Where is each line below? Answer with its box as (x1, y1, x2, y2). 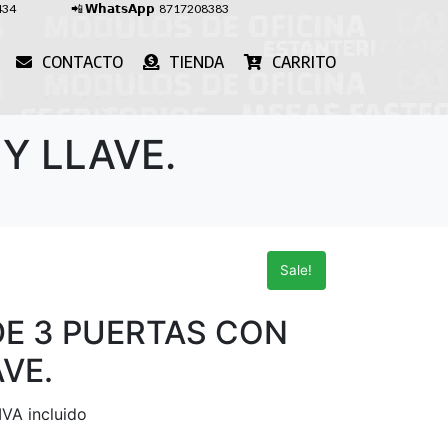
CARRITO (271, 52, 336, 72)
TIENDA (168, 52, 224, 72)
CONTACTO (41, 52, 123, 72)
